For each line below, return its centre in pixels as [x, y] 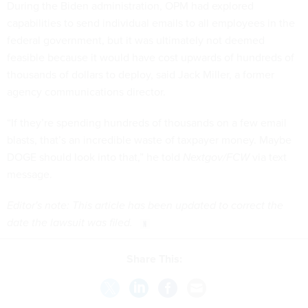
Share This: [157, 259]
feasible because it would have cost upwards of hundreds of [151, 57]
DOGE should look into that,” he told [95, 156]
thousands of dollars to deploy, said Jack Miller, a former [141, 74]
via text [269, 156]
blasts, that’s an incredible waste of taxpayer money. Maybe [149, 139]
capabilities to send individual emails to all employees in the [151, 22]
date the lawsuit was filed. [70, 222]
